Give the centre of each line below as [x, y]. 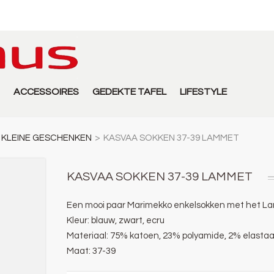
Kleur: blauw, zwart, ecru [116, 220]
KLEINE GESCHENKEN [46, 138]
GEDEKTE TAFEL [129, 92]
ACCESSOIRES [46, 92]
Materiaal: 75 [93, 236]
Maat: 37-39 [91, 251]
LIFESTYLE [203, 92]
